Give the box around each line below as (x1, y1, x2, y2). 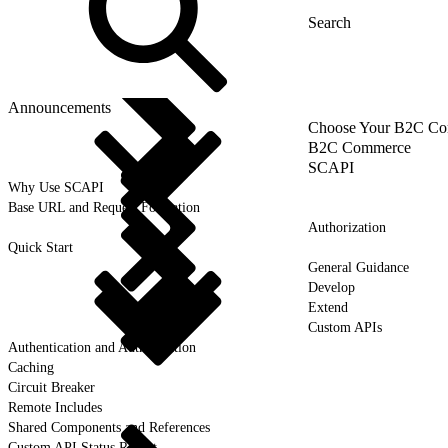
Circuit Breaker (8, 379, 95, 395)
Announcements (8, 98, 111, 116)
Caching (8, 359, 54, 375)
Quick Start (8, 239, 73, 255)
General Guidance (308, 259, 409, 275)
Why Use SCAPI (8, 179, 104, 195)
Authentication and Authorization (8, 339, 196, 355)
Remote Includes (8, 399, 102, 415)
